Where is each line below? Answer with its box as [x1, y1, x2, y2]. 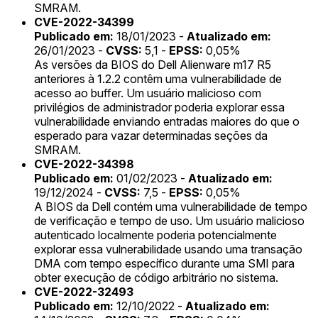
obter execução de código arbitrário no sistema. [34, 270, 278, 285]
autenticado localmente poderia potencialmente [34, 227, 277, 242]
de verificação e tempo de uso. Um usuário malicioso [34, 213, 305, 228]
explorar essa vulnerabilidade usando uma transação [34, 241, 302, 256]
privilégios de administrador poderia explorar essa [34, 99, 285, 114]
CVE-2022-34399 [34, 14, 134, 29]
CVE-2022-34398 [34, 156, 134, 171]
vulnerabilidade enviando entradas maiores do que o [34, 114, 300, 128]
